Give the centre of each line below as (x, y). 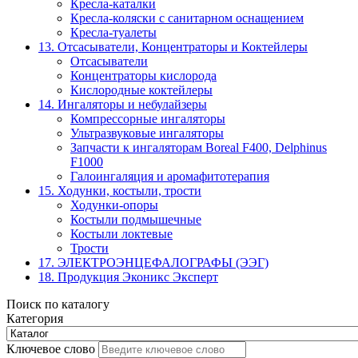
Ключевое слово (51, 349)
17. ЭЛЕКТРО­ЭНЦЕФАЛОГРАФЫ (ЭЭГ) (153, 263)
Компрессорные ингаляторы (148, 119)
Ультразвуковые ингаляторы (147, 133)
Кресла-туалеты (113, 33)
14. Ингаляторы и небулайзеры (123, 105)
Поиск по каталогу (58, 304)
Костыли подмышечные (136, 220)
